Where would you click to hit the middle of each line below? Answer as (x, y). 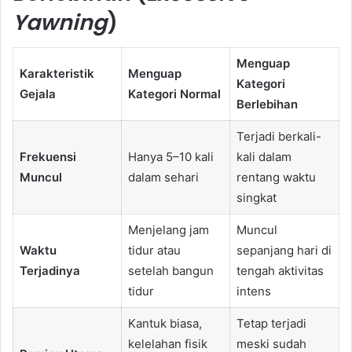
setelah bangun (170, 271)
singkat (256, 198)
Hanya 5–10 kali (170, 157)
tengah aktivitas (280, 271)
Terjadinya (49, 271)
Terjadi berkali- (279, 137)
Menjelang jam (168, 230)
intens (253, 291)
